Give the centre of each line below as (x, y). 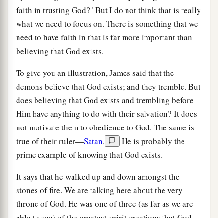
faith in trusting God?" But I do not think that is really (109, 10)
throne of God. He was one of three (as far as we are (105, 203)
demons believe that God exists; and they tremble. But (108, 86)
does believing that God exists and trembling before (105, 100)
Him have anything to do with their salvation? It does (107, 113)
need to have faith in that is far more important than (104, 37)
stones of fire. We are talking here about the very (99, 190)
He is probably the (152, 141)
